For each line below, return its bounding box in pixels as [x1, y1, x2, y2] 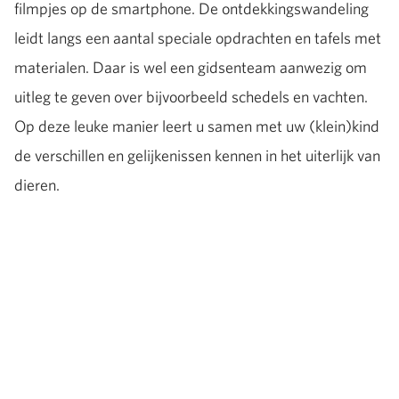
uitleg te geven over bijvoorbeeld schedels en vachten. [14, 85, 368, 107]
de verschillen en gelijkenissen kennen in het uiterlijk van [14, 144, 380, 166]
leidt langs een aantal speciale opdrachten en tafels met [14, 27, 381, 48]
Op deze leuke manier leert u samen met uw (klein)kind [14, 115, 379, 136]
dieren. [14, 174, 62, 195]
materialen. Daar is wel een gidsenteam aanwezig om [14, 56, 367, 77]
